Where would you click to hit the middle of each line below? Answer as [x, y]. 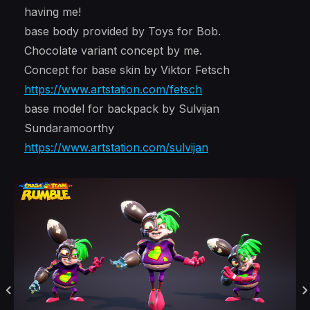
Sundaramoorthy [69, 128]
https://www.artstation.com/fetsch [113, 89]
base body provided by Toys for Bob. [122, 31]
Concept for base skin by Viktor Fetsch [127, 70]
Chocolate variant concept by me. [113, 51]
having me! [53, 12]
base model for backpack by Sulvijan [122, 109]
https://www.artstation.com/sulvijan [116, 147]
